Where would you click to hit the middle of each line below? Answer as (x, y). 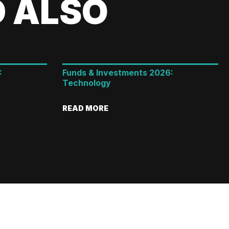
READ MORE (85, 108)
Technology (86, 83)
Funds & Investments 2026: (118, 73)
